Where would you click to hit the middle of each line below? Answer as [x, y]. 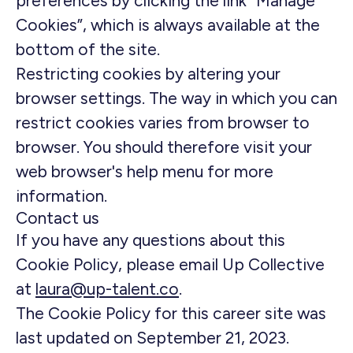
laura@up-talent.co [107, 289]
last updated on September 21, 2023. [152, 338]
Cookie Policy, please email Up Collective [170, 264]
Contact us [58, 218]
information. [61, 196]
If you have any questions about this [150, 240]
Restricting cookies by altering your [148, 74]
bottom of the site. [88, 49]
